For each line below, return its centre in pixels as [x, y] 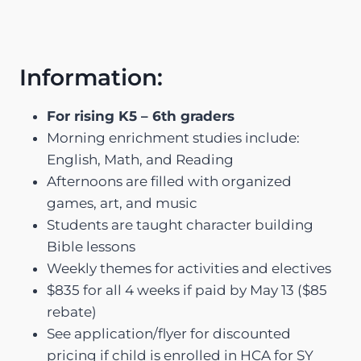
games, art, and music [122, 203]
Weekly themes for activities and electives [189, 269]
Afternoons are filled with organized [169, 182]
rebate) [72, 312]
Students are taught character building [180, 225]
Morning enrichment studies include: [173, 138]
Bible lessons [91, 247]
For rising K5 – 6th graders [141, 116]
